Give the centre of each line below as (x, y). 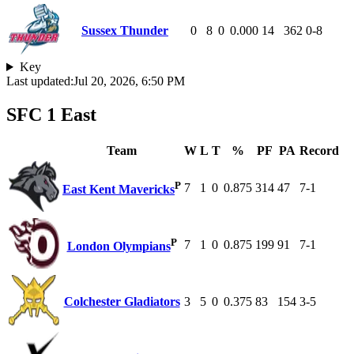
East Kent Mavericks (119, 190)
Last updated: (40, 81)
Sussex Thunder (125, 31)
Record (319, 150)
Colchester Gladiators (122, 301)
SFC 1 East (51, 114)
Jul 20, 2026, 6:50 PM (129, 81)
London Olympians (119, 247)
